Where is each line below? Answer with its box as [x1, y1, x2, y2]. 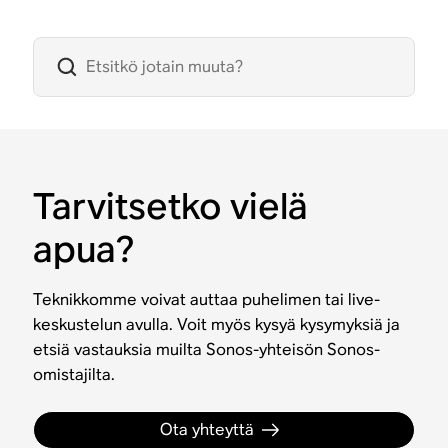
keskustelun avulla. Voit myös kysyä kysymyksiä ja [33, 313, 401, 335]
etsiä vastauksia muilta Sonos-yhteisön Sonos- [33, 338, 381, 360]
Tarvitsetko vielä [33, 182, 309, 229]
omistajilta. [33, 363, 116, 385]
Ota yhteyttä [160, 418, 254, 440]
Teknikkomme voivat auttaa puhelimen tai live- [33, 288, 381, 310]
